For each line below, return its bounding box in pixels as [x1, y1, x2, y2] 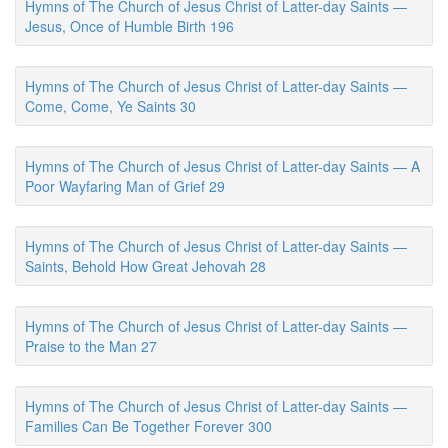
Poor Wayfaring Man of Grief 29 [25, 176, 225, 196]
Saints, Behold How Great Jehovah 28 [25, 256, 266, 276]
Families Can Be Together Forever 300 [25, 416, 272, 436]
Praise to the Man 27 [25, 336, 157, 356]
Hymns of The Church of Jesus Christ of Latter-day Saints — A [25, 156, 420, 176]
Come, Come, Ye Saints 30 [25, 96, 196, 116]
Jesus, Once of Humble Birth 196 [25, 16, 234, 36]
